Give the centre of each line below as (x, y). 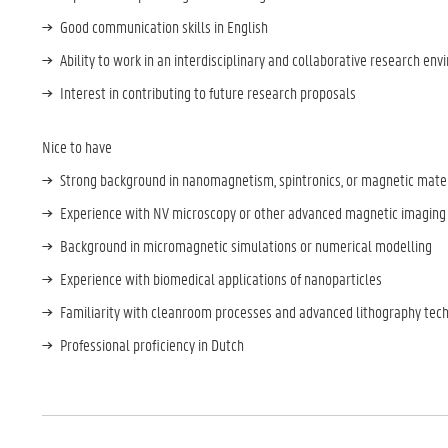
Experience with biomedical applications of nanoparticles (222, 278)
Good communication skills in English (165, 26)
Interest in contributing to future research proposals (209, 92)
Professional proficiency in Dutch (152, 344)
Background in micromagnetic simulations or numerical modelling (247, 245)
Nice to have (77, 146)
